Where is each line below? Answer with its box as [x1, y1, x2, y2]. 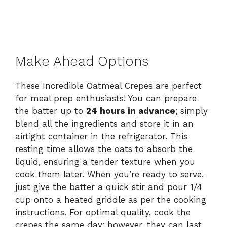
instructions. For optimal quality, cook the [15, 207, 191, 218]
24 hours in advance [86, 106, 175, 117]
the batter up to [15, 106, 86, 117]
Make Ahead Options [15, 53, 148, 70]
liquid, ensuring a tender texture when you [15, 157, 195, 167]
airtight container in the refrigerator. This [15, 131, 187, 142]
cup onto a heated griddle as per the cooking [15, 195, 206, 205]
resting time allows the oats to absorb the [15, 144, 193, 155]
